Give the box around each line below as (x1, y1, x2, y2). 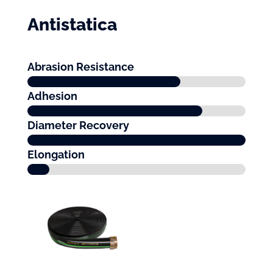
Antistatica (27, 15, 117, 35)
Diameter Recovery (27, 119, 129, 132)
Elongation (27, 148, 85, 161)
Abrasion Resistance (27, 60, 134, 74)
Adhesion (27, 90, 77, 103)
